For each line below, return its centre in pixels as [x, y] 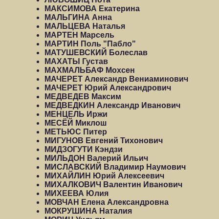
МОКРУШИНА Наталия [88, 211]
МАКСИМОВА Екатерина [92, 9]
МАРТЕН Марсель [79, 35]
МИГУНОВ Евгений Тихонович [104, 141]
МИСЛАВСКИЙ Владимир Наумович [115, 167]
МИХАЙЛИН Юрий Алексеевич [104, 176]
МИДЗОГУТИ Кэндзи [84, 149]
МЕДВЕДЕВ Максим [83, 97]
